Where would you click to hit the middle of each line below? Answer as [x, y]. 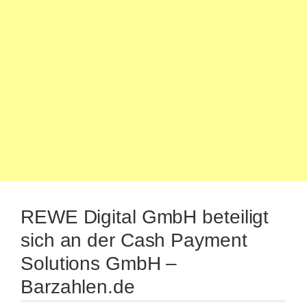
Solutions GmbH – [99, 263]
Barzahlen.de [78, 287]
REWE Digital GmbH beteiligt [145, 217]
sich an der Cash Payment [134, 240]
